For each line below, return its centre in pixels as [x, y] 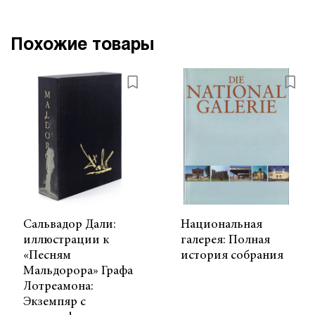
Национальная [221, 225]
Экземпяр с [54, 302]
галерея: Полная [225, 240]
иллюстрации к [66, 240]
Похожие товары [82, 45]
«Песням [47, 256]
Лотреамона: [58, 287]
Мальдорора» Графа [78, 271]
